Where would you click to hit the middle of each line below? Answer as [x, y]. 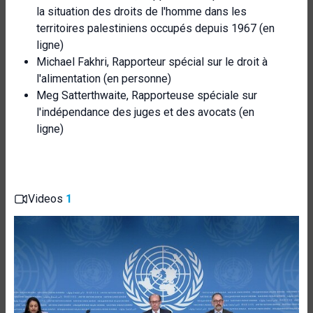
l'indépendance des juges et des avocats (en [145, 112]
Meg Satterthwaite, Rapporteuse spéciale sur [147, 95]
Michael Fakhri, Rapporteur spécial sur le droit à [152, 62]
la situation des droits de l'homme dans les [141, 12]
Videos [47, 199]
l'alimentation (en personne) [104, 79]
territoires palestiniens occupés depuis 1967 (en [155, 28]
